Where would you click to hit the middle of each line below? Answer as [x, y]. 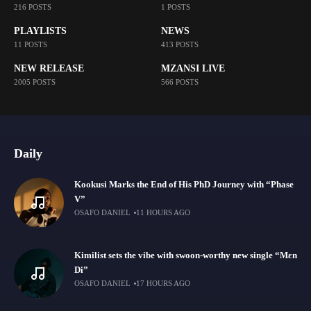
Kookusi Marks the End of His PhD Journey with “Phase [184, 185]
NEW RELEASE [49, 68]
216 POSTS [33, 7]
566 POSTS [179, 82]
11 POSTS [31, 44]
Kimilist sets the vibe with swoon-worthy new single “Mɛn [186, 255]
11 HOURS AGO [163, 212]
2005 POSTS [35, 82]
